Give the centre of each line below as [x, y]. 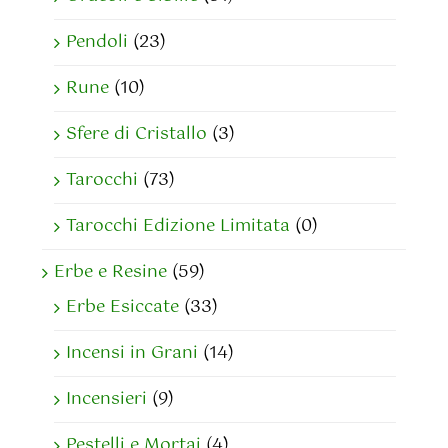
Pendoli [97, 42]
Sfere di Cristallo [136, 134]
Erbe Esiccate [122, 307]
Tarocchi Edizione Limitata [178, 226]
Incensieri [106, 399]
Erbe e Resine [110, 272]
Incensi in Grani [132, 353]
